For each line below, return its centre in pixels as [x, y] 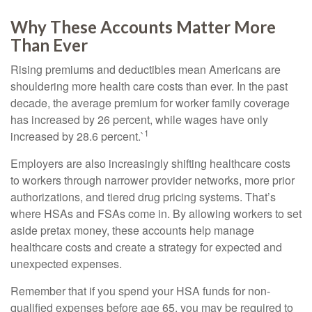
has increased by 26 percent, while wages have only [139, 119]
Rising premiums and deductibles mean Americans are [146, 69]
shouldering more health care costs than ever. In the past [149, 86]
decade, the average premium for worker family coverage [150, 103]
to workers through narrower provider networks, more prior [153, 180]
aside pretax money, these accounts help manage [132, 230]
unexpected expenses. [66, 264]
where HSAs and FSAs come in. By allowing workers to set [156, 213]
